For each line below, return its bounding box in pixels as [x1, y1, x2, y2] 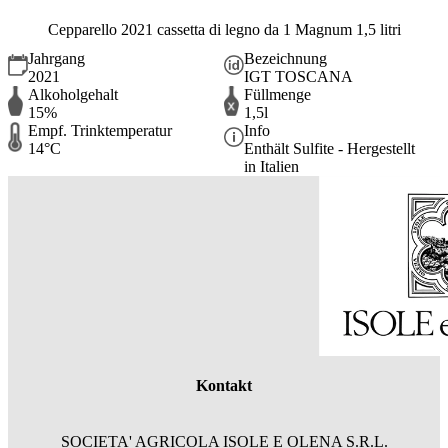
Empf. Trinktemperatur [28, 121, 172, 139]
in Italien [244, 157, 299, 175]
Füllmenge [244, 85, 311, 103]
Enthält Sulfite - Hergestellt [244, 139, 415, 157]
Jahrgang [28, 49, 85, 67]
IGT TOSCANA [244, 67, 353, 85]
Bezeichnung [244, 49, 327, 67]
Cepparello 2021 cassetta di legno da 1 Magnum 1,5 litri [47, 21, 401, 39]
